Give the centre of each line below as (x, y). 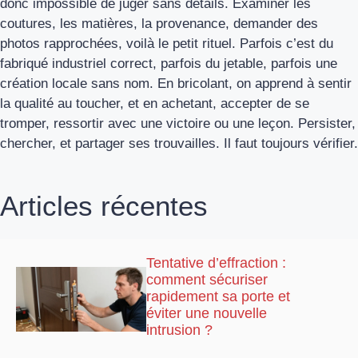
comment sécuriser (207, 280)
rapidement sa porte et (219, 297)
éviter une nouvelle (207, 314)
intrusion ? (180, 330)
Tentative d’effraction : (217, 263)
